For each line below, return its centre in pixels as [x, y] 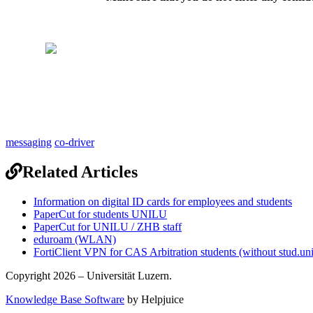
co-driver [74, 143]
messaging [29, 143]
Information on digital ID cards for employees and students [163, 202]
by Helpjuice [154, 300]
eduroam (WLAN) [75, 240]
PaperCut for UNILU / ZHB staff [108, 227]
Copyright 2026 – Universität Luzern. [89, 276]
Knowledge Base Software [65, 300]
